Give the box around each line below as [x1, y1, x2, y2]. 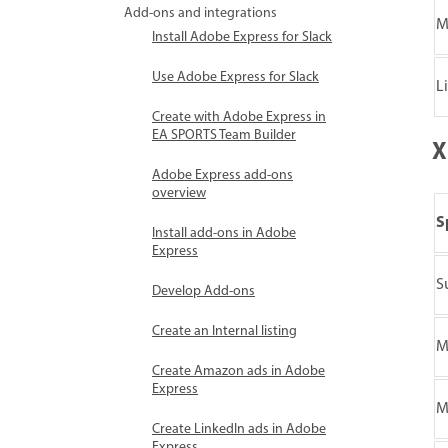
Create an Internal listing [152, 321, 297, 342]
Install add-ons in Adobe [152, 223, 296, 244]
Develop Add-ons [152, 281, 255, 302]
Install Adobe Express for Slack [152, 27, 332, 48]
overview [152, 183, 206, 204]
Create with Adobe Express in [152, 107, 326, 128]
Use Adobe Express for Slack [152, 67, 319, 88]
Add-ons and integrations [124, 3, 277, 24]
